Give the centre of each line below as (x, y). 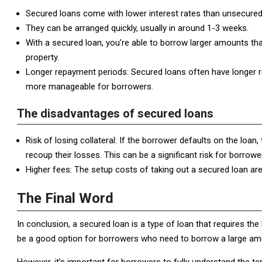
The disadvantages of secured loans (115, 113)
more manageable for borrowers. (89, 87)
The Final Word (65, 198)
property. (42, 57)
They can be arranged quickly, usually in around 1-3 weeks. (137, 28)
